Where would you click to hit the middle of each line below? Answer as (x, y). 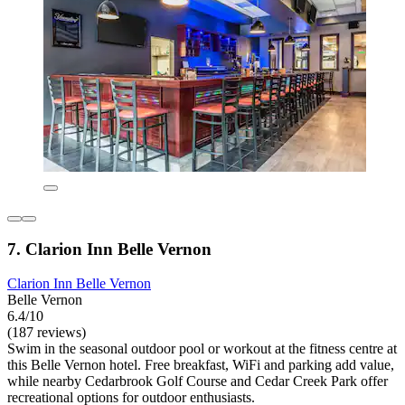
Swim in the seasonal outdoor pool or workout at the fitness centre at (202, 349)
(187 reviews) (47, 333)
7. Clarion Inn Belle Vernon (109, 249)
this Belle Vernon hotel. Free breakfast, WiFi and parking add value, (201, 365)
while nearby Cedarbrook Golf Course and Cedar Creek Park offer (198, 381)
